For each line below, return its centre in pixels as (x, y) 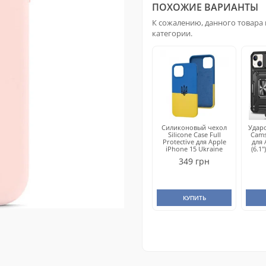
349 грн (194, 161)
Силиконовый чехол (194, 127)
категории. (172, 33)
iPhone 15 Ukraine (194, 149)
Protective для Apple (194, 142)
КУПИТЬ (194, 198)
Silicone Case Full (194, 134)
